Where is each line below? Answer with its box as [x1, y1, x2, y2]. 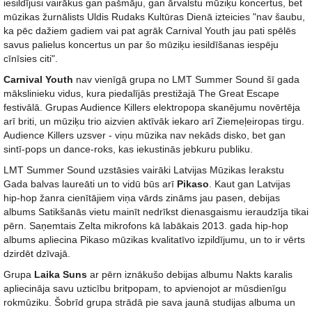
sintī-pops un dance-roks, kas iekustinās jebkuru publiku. [3, 143, 253, 155]
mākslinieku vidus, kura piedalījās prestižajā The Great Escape [3, 88, 279, 99]
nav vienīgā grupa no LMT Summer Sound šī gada [73, 74, 299, 85]
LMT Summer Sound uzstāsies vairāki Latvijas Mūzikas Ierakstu [3, 164, 284, 175]
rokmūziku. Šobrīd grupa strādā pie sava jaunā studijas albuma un [3, 297, 295, 308]
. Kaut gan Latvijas [209, 178, 290, 189]
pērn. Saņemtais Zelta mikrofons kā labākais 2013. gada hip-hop [3, 220, 288, 231]
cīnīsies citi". [3, 53, 58, 64]
